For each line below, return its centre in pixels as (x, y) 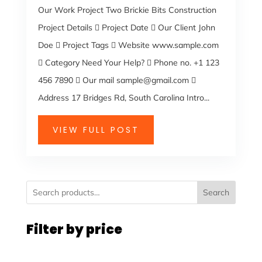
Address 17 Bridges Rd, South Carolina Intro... (123, 98)
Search (216, 192)
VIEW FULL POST (96, 130)
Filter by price (74, 230)
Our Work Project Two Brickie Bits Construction (127, 10)
